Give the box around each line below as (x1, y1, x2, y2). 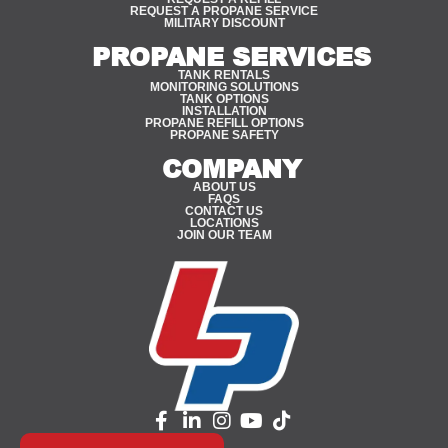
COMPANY (161, 150, 301, 187)
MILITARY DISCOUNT (163, 16, 285, 31)
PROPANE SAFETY (169, 128, 279, 143)
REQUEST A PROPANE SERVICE (130, 4, 318, 19)
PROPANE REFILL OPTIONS (144, 116, 304, 131)
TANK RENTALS (178, 68, 270, 83)
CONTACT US (185, 204, 263, 219)
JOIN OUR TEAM (176, 228, 272, 243)
